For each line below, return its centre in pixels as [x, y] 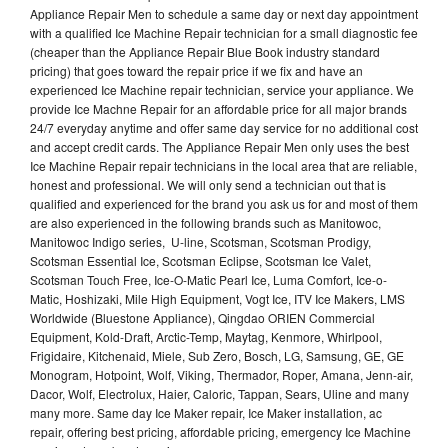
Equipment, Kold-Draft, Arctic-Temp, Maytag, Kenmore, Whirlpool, [206, 336]
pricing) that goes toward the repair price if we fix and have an [196, 70]
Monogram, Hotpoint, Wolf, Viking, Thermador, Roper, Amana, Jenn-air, [221, 374]
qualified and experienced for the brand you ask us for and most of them [224, 203]
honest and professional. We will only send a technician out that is [208, 184]
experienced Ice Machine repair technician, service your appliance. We [222, 89]
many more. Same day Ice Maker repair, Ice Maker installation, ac [206, 412]
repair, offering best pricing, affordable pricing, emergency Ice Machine [220, 431]
